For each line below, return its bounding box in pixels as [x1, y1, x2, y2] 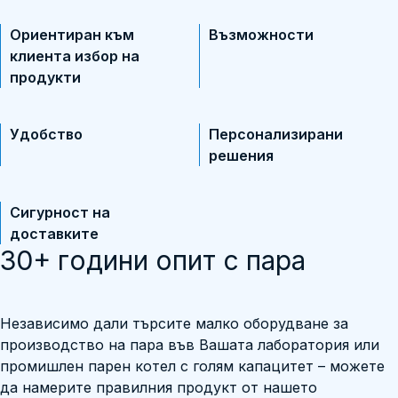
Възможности [209, 26, 314, 44]
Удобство [10, 125, 83, 143]
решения [209, 147, 274, 164]
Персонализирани [209, 125, 343, 143]
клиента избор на [10, 47, 139, 65]
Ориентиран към [10, 26, 134, 44]
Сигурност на [10, 203, 110, 221]
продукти [10, 68, 81, 86]
